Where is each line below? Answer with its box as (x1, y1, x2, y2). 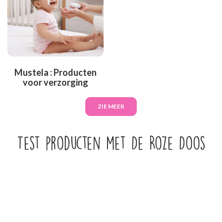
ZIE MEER (98, 102, 124, 110)
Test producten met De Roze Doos (16, 135, 206, 151)
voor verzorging (23, 76, 88, 88)
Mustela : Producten (14, 66, 97, 78)
